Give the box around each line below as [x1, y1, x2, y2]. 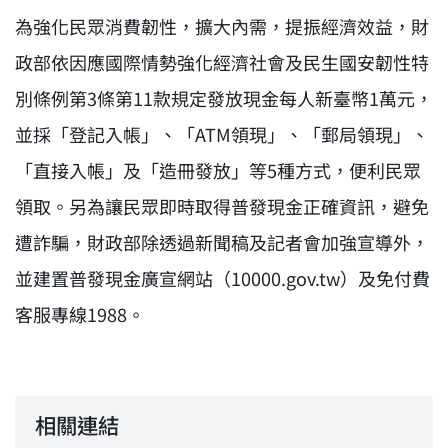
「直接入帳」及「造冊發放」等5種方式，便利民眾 [15, 157, 421, 183]
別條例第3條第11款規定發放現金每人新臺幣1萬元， [15, 85, 433, 111]
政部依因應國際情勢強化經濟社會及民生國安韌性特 [15, 49, 429, 75]
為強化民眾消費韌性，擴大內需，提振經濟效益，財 [15, 13, 429, 39]
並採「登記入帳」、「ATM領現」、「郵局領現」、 [15, 121, 429, 147]
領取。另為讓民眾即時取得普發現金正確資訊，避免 [15, 193, 429, 219]
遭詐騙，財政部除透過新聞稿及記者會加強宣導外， [15, 229, 429, 255]
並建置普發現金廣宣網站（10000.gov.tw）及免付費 [15, 265, 430, 291]
